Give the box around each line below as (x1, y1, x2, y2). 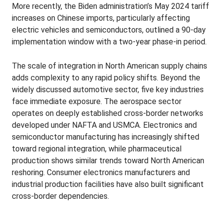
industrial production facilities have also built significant (12, 180, 204, 189)
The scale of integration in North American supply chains (12, 61, 207, 71)
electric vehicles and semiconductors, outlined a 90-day (12, 25, 206, 35)
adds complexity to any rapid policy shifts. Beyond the (12, 73, 200, 82)
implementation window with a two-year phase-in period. (12, 37, 207, 46)
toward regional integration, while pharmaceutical (12, 144, 182, 153)
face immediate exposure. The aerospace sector (12, 97, 182, 106)
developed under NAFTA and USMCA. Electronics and (12, 120, 197, 130)
